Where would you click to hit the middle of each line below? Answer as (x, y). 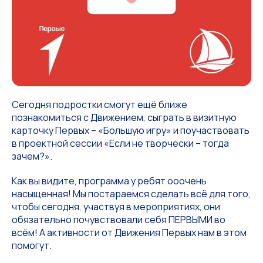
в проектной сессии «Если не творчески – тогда (120, 143)
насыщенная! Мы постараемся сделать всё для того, (131, 194)
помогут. (32, 245)
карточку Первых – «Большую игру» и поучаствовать (131, 130)
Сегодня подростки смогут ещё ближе (100, 104)
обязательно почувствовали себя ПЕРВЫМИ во (119, 220)
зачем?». (32, 156)
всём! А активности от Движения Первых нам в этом (129, 232)
